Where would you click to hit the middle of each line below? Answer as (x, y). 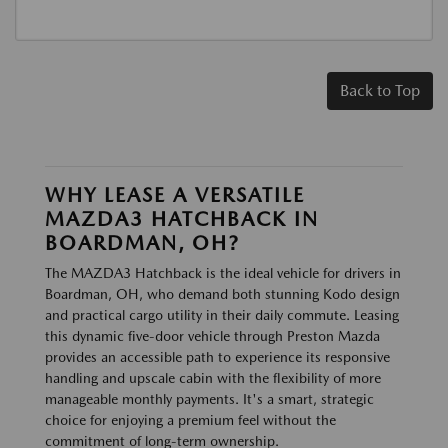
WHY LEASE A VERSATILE (175, 195)
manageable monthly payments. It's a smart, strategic (209, 399)
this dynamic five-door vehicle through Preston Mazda (212, 336)
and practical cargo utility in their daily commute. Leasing (222, 315)
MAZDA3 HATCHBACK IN (182, 219)
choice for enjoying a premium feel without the (190, 420)
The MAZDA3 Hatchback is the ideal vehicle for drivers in (223, 273)
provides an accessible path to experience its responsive (217, 357)
